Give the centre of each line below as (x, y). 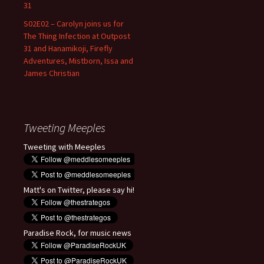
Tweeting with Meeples (65, 146)
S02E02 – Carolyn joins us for (74, 23)
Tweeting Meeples (65, 127)
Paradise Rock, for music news (77, 232)
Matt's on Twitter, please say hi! (79, 189)
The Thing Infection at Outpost (77, 36)
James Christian (52, 73)
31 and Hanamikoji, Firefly (68, 48)
